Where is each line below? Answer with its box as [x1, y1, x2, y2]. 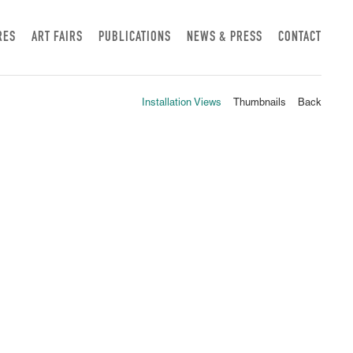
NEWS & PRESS [187, 31, 262, 45]
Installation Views [142, 98, 221, 109]
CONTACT [278, 31, 321, 45]
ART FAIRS [32, 31, 83, 45]
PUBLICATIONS [98, 31, 171, 45]
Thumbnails [233, 98, 286, 109]
